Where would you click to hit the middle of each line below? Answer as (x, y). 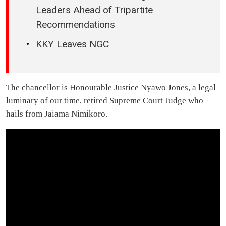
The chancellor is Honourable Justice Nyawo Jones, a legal (111, 88)
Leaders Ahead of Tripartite (94, 10)
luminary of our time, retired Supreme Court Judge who (105, 101)
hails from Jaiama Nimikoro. (57, 114)
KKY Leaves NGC (72, 44)
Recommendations (75, 24)
